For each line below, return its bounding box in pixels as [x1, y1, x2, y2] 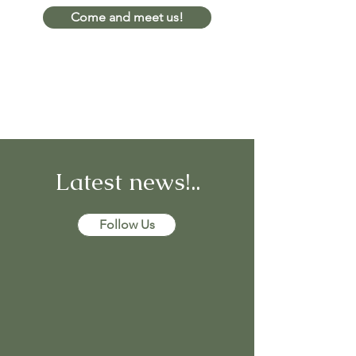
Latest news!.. [54, 166, 200, 197]
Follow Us [99, 217, 155, 232]
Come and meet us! [71, 10, 184, 25]
